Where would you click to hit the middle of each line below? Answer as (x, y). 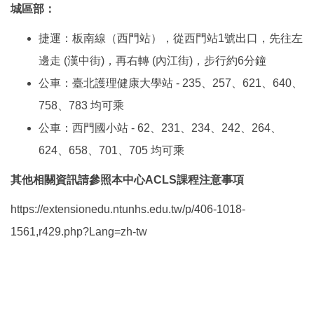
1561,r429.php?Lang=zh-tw (79, 232)
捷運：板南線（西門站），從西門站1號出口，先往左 (171, 39)
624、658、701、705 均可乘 (111, 151)
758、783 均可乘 (81, 106)
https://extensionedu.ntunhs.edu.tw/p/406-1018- (128, 210)
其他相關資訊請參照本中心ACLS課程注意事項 (127, 180)
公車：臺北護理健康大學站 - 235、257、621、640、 (171, 83)
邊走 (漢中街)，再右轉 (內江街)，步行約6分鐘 (152, 61)
